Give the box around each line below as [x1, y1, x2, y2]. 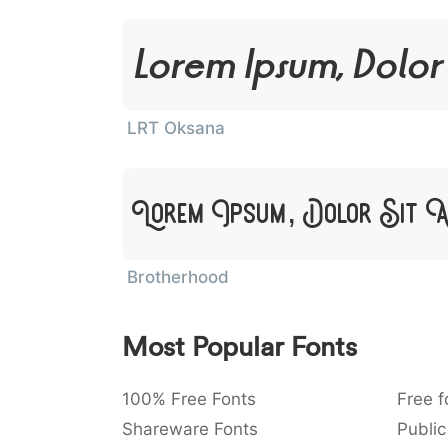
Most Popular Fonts [122, 330, 357, 363]
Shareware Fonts [122, 419, 258, 439]
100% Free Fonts [122, 389, 256, 409]
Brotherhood [127, 267, 229, 287]
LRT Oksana [127, 118, 225, 138]
